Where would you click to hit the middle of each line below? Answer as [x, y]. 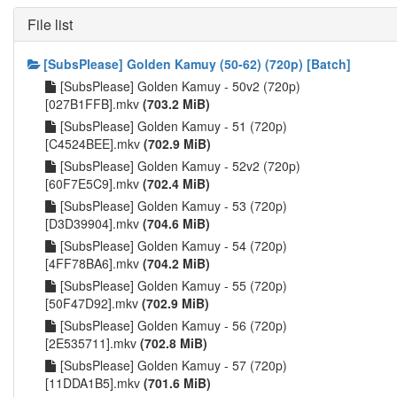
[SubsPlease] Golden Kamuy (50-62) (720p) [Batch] [197, 64]
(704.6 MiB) [176, 223]
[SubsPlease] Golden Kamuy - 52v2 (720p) [180, 166]
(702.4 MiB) [176, 183]
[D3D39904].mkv [94, 223]
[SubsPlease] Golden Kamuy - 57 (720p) [174, 365]
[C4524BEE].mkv [94, 144]
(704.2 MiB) [176, 263]
